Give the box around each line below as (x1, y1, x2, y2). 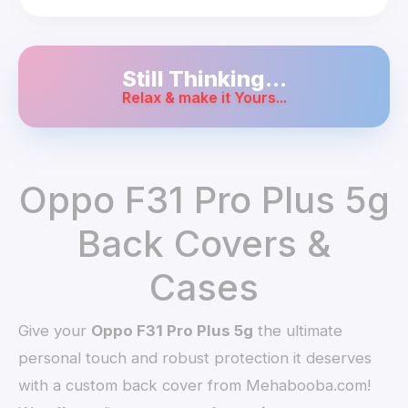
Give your (18, 321, 92, 341)
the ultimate (253, 321, 343, 341)
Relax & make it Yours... (121, 88, 287, 107)
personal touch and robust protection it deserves (18, 349, 372, 368)
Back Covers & (76, 221, 331, 267)
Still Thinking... (121, 66, 287, 93)
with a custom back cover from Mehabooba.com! (18, 376, 372, 395)
